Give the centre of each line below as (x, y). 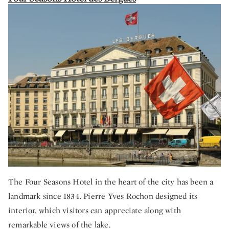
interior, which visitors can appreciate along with (95, 210)
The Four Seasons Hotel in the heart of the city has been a (111, 181)
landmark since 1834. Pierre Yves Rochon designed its (103, 196)
